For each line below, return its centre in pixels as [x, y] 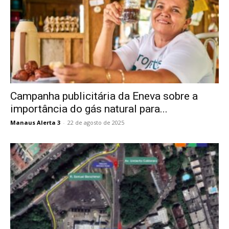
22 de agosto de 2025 [96, 122]
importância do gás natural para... [89, 109]
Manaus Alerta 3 [35, 122]
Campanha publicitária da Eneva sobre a [104, 96]
